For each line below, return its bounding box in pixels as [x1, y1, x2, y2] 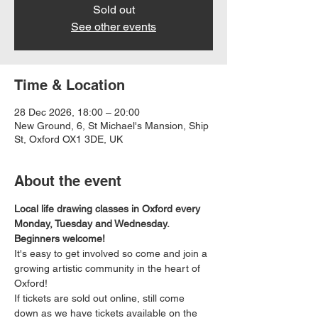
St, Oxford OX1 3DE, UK [14, 133, 123, 145]
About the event [14, 172, 121, 190]
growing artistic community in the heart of [14, 263, 203, 274]
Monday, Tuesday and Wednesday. [14, 218, 172, 229]
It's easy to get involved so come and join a [14, 248, 210, 259]
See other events [71, 20, 156, 33]
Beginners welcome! [14, 233, 105, 244]
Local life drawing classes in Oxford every [14, 203, 203, 214]
